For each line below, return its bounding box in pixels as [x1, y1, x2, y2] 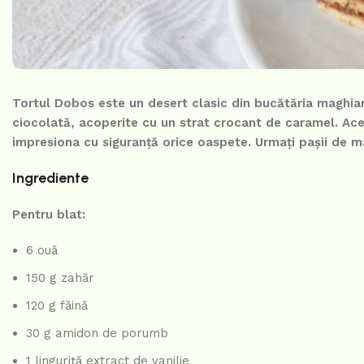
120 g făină [26, 298, 88, 314]
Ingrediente [12, 169, 89, 188]
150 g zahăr [26, 271, 94, 286]
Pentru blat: [12, 207, 85, 223]
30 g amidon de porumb [26, 326, 168, 341]
